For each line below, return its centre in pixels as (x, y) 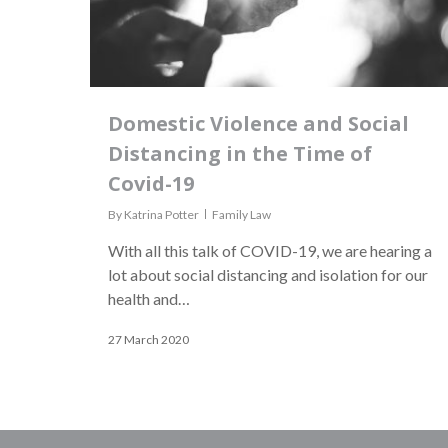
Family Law (241, 215)
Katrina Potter (161, 215)
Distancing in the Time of (240, 154)
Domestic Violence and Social (258, 124)
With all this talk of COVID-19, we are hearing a (270, 251)
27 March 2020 (148, 340)
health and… (149, 299)
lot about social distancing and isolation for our (268, 275)
